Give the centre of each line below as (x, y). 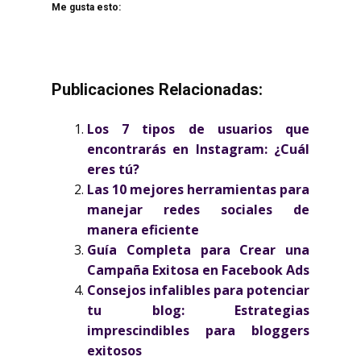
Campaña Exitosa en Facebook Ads (198, 270)
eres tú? (113, 169)
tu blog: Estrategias (198, 310)
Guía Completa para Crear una (198, 250)
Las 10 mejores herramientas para (198, 189)
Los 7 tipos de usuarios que (198, 129)
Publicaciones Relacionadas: (157, 89)
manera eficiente (143, 230)
